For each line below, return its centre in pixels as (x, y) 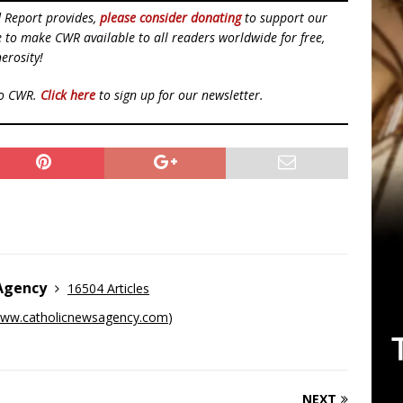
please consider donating (170, 18)
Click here (68, 95)
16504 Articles (108, 288)
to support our (284, 18)
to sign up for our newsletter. (179, 95)
